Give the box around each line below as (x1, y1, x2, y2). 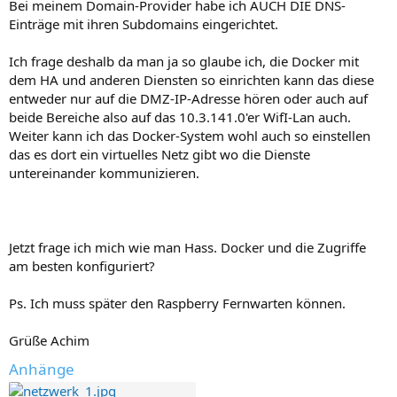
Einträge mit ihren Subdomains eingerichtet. (9, 14, 278, 33)
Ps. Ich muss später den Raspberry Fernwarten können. (9, 293, 346, 312)
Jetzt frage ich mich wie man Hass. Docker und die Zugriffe (9, 237, 366, 256)
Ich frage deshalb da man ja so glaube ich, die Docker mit (9, 51, 359, 70)
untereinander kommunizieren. (9, 163, 199, 182)
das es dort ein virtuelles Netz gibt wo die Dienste (9, 144, 310, 163)
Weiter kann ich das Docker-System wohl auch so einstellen (9, 126, 370, 144)
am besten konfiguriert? (9, 256, 155, 275)
